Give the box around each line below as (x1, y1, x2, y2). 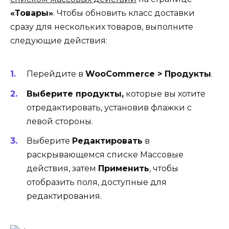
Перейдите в (27, 69, 85, 79)
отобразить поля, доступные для (27, 177, 167, 187)
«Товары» (10, 8, 53, 18)
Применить (98, 163, 149, 173)
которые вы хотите (124, 88, 205, 99)
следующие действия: (10, 36, 107, 46)
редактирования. (27, 191, 102, 201)
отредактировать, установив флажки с (27, 102, 192, 112)
